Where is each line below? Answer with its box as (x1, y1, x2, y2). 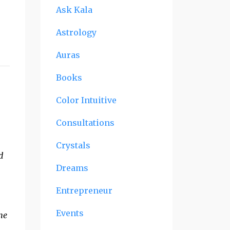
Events (55, 207, 84, 218)
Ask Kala (55, 4, 92, 15)
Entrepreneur (55, 185, 112, 196)
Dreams (55, 162, 88, 173)
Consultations (55, 117, 114, 128)
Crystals (55, 140, 90, 150)
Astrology (55, 27, 97, 37)
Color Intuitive (55, 94, 117, 105)
